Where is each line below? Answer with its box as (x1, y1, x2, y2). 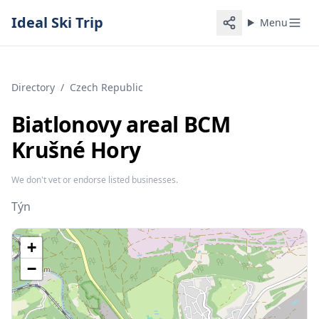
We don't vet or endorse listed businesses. (11, 174, 178, 186)
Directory (11, 80, 55, 94)
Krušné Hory (11, 135, 141, 164)
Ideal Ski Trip (11, 13, 103, 32)
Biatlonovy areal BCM (11, 110, 230, 139)
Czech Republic (70, 80, 143, 94)
